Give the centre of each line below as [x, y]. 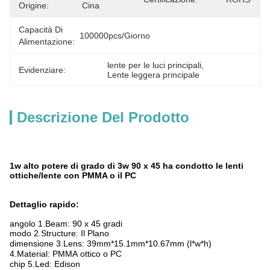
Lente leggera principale [154, 75]
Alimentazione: [47, 42]
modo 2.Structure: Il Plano [59, 233]
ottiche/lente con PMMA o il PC [73, 175]
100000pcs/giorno [115, 36]
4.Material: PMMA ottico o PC [66, 254]
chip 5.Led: [32, 264]
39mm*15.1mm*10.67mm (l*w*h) [149, 243]
